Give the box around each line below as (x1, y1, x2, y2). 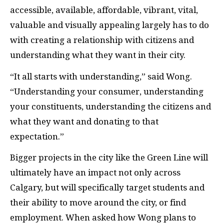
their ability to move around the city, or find (10, 197, 186, 208)
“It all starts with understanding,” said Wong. (10, 71, 192, 81)
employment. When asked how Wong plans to (10, 212, 196, 223)
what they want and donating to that (10, 116, 158, 126)
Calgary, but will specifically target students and (10, 182, 204, 193)
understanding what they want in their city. (10, 50, 187, 60)
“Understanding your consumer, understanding (10, 86, 203, 96)
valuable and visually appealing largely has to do (10, 20, 209, 30)
